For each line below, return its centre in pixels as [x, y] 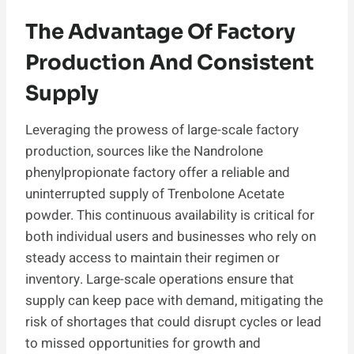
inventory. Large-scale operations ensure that [160, 279]
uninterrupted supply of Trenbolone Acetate [155, 194]
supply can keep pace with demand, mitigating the [174, 300]
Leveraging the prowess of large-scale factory [162, 130]
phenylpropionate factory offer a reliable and [158, 172]
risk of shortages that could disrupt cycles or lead [173, 322]
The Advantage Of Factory [160, 32]
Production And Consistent [169, 62]
